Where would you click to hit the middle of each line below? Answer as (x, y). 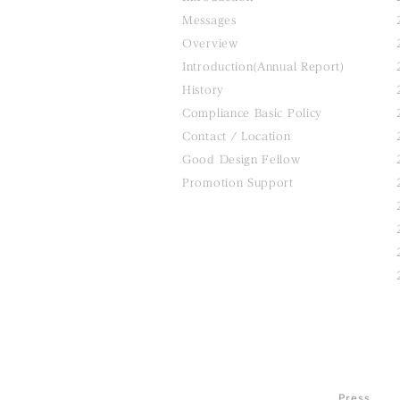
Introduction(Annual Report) (263, 67)
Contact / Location (237, 136)
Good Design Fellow (242, 159)
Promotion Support (238, 183)
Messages (209, 20)
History (203, 90)
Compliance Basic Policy (253, 113)
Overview (210, 43)
